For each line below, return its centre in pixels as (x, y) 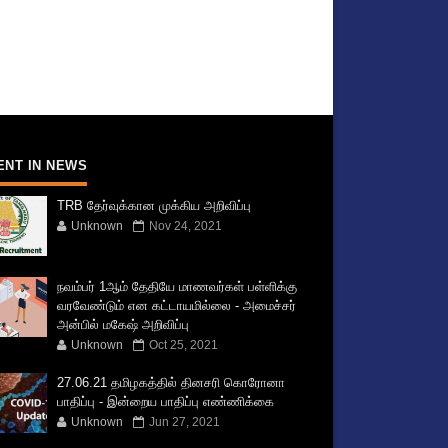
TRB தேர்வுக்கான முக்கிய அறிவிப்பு (154, 205)
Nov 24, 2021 (186, 226)
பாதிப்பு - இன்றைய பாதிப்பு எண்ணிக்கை (166, 401)
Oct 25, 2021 (184, 345)
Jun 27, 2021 (185, 422)
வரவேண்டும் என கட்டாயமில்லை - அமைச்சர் (177, 305)
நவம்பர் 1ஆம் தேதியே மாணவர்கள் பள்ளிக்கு (177, 286)
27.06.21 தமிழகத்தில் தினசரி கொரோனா (171, 382)
